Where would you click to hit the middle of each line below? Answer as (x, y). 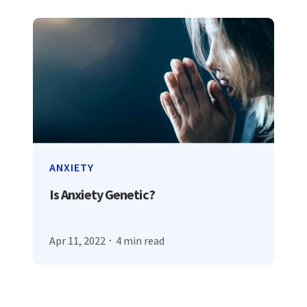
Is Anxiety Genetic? (102, 194)
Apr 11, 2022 (77, 240)
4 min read (140, 240)
